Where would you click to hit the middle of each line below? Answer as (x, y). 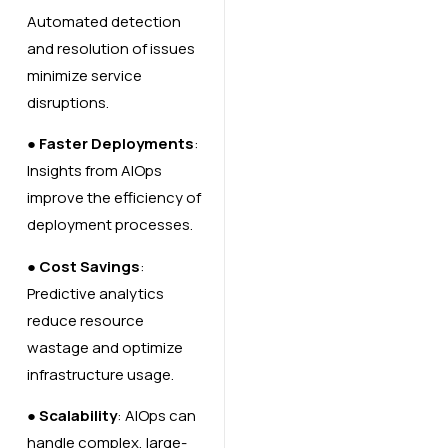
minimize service (84, 75)
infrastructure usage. (100, 374)
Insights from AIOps (94, 171)
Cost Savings (89, 266)
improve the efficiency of (113, 198)
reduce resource (85, 320)
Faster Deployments (116, 144)
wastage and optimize (104, 347)
